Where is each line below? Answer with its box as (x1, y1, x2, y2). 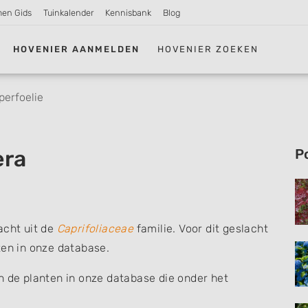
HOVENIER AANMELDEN (13, 43, 140, 54)
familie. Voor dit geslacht (133, 222, 269, 235)
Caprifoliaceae (56, 222, 134, 235)
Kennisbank (104, 8, 151, 18)
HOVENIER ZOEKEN (157, 43, 259, 54)
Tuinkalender (43, 8, 94, 18)
